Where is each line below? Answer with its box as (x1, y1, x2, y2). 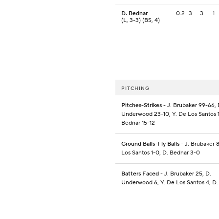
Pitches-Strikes (121, 102, 162, 109)
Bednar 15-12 (121, 119, 155, 127)
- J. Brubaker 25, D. (159, 170, 211, 178)
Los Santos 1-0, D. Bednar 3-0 (121, 149, 200, 157)
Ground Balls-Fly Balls (121, 140, 179, 148)
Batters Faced (121, 170, 159, 178)
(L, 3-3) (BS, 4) (121, 17, 160, 24)
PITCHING (121, 85, 150, 92)
